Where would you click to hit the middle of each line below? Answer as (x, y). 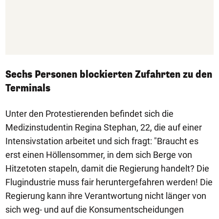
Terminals (28, 88)
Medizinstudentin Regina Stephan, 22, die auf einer (104, 127)
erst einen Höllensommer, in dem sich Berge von (99, 155)
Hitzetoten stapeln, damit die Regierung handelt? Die (107, 168)
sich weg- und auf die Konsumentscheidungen (95, 209)
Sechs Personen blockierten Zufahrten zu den (109, 75)
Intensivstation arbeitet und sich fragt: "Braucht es (102, 141)
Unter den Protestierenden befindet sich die (89, 114)
